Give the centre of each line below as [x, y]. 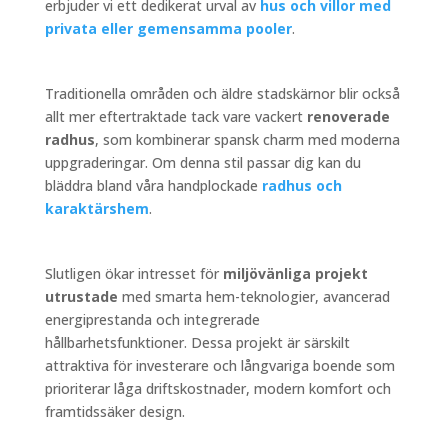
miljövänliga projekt [295, 273]
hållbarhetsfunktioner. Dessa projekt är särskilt [197, 342]
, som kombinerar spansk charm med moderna [247, 139]
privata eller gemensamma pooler [168, 28]
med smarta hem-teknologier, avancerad [253, 296]
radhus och [301, 185]
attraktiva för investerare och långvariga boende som [219, 365]
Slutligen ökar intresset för [133, 273]
